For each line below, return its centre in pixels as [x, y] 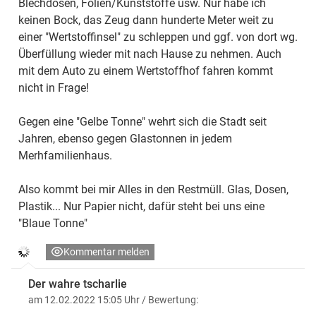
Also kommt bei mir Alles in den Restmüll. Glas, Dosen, [153, 189]
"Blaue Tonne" [53, 223]
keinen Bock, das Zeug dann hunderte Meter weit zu [146, 20]
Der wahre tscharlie [78, 284]
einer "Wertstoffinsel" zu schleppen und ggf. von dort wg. [158, 37]
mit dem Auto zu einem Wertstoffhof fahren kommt [146, 71]
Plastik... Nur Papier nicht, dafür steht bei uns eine [141, 206]
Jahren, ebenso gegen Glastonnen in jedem [125, 138]
